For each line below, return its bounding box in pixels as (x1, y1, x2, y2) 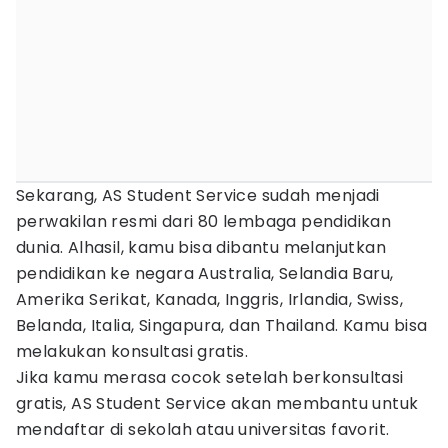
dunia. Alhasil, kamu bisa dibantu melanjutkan (16, 236, 386, 259)
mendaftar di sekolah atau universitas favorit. (16, 418, 390, 441)
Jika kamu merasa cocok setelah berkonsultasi (16, 366, 404, 389)
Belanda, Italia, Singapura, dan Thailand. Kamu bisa (16, 314, 428, 337)
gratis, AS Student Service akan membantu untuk (16, 392, 419, 415)
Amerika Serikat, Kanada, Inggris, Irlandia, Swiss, (16, 288, 403, 311)
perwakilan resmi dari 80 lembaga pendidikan (16, 210, 392, 233)
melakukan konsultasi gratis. (16, 340, 249, 363)
